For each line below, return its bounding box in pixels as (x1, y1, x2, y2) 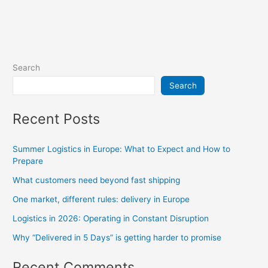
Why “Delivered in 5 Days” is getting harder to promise (13, 232, 222, 242)
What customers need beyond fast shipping (13, 175, 181, 185)
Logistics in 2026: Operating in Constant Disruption (13, 213, 209, 223)
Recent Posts (13, 110, 100, 128)
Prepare (13, 156, 44, 166)
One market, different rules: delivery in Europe (13, 194, 190, 204)
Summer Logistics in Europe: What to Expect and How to (13, 144, 231, 154)
